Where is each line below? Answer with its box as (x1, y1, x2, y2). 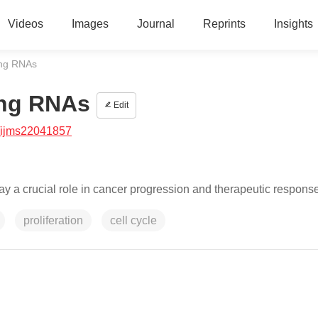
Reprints (202, 18, 246, 30)
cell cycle (110, 214, 157, 226)
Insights (273, 18, 313, 30)
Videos (7, 18, 43, 30)
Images (71, 18, 109, 30)
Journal (136, 18, 175, 30)
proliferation (23, 214, 83, 226)
